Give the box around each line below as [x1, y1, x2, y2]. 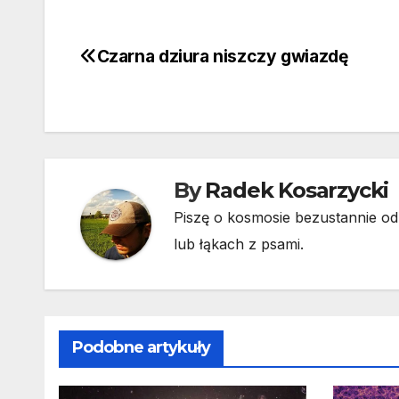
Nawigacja [79, 46, 222, 82]
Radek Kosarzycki [205, 177, 389, 204]
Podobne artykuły [72, 338, 210, 358]
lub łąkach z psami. [174, 235, 304, 254]
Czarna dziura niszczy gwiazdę [96, 45, 348, 68]
